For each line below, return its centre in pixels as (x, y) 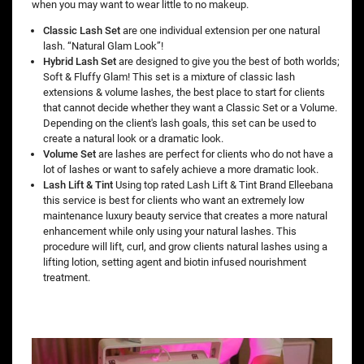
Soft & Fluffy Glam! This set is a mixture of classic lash (169, 77)
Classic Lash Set (82, 31)
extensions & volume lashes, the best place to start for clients (184, 93)
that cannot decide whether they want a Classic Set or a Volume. (190, 108)
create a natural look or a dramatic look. (133, 139)
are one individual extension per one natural (220, 31)
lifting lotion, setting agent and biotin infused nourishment (175, 262)
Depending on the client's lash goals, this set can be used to (180, 123)
